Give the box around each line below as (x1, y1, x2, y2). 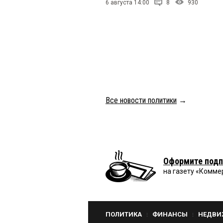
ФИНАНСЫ (152, 210, 188, 218)
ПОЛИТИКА (106, 210, 142, 218)
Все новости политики (106, 95, 177, 105)
